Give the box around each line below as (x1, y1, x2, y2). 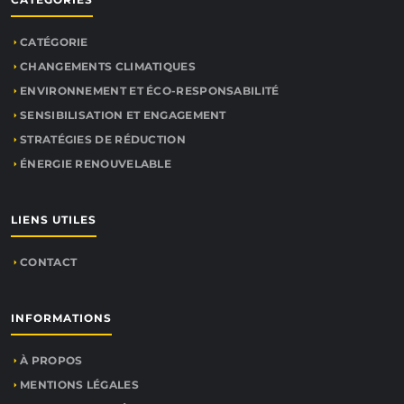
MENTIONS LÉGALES (20, 378, 139, 392)
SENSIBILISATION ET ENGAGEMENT (20, 108, 226, 123)
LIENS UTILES (11, 213, 96, 227)
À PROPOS (20, 353, 83, 368)
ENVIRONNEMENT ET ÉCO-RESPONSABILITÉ (20, 84, 280, 98)
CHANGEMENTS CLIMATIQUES (20, 60, 196, 74)
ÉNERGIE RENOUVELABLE (20, 157, 171, 171)
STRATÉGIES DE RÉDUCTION (20, 133, 186, 147)
